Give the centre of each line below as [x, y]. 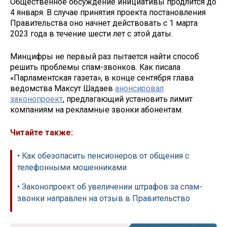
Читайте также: [42, 132]
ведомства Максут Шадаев [63, 89]
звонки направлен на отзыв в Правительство [104, 198]
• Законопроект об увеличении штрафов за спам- [110, 186]
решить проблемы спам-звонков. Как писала [95, 67]
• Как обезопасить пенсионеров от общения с [103, 156]
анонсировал [139, 89]
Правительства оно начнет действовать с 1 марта [104, 23]
